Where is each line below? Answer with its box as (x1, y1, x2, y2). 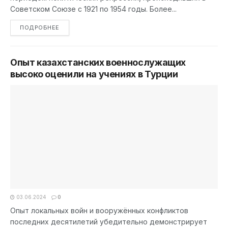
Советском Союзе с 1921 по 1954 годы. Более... (10, 5, 177, 13)
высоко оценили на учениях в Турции (10, 69, 178, 79)
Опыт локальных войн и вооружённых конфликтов (10, 206, 188, 215)
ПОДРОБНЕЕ (20, 24, 60, 31)
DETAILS (59, 23, 84, 31)
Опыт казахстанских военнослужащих (10, 57, 186, 68)
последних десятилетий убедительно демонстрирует (10, 217, 207, 226)
